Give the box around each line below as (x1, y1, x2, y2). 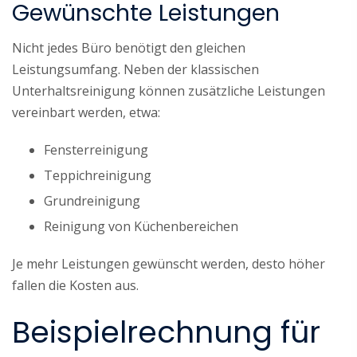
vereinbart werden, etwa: (12, 103, 160, 121)
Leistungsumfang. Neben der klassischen (12, 60, 259, 78)
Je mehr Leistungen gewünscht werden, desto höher (12, 254, 325, 273)
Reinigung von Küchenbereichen (44, 217, 238, 235)
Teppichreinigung (44, 166, 151, 184)
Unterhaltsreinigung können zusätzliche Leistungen (12, 81, 325, 100)
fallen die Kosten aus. (12, 276, 139, 294)
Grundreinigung (44, 191, 140, 210)
